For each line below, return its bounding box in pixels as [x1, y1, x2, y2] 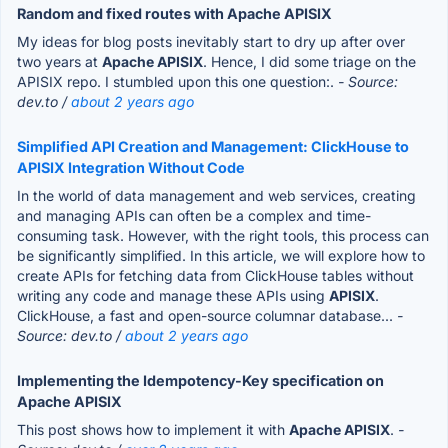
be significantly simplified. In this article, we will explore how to [17, 246, 425, 264]
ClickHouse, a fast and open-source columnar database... [17, 306, 397, 324]
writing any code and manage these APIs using [17, 286, 329, 304]
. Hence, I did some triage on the [203, 52, 416, 70]
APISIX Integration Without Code [17, 158, 245, 176]
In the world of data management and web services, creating [17, 186, 416, 204]
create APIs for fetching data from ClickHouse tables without [17, 266, 414, 284]
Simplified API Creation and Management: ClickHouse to [17, 137, 409, 155]
